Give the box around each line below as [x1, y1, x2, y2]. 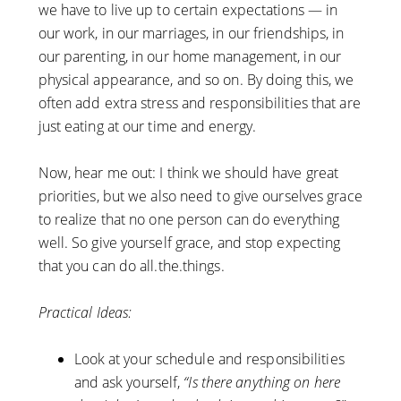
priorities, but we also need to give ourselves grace [38, 186, 363, 207]
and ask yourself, [73, 372, 184, 393]
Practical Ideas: [38, 303, 132, 323]
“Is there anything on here [183, 372, 340, 393]
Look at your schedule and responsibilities [73, 349, 345, 370]
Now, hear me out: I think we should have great [38, 163, 339, 183]
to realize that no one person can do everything [38, 209, 340, 230]
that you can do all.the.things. [38, 256, 225, 277]
